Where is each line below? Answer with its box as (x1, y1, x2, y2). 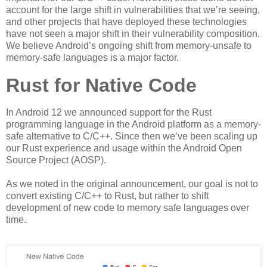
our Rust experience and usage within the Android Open (6, 143, 242, 154)
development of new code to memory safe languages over (6, 203, 249, 213)
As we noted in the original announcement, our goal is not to (6, 179, 258, 190)
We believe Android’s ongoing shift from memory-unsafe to (6, 40, 252, 51)
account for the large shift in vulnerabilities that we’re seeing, (6, 4, 260, 15)
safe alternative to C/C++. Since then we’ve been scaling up (6, 131, 257, 142)
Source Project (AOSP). (6, 155, 106, 166)
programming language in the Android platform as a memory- (6, 119, 261, 130)
